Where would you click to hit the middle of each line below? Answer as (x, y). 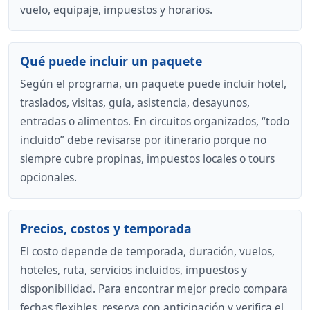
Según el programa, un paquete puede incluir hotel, (153, 83)
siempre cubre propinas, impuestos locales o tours (147, 158)
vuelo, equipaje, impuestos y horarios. (116, 10)
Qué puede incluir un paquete (111, 61)
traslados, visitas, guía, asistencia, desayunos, (135, 102)
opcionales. (48, 177)
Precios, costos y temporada (106, 228)
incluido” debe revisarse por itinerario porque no (143, 139)
